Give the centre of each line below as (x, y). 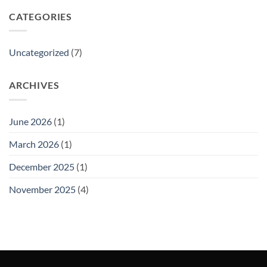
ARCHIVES (34, 85)
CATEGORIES (41, 16)
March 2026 (34, 144)
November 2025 (42, 189)
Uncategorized (39, 52)
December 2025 (42, 166)
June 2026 (30, 121)
